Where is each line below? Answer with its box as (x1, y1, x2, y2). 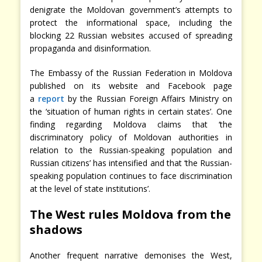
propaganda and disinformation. (30, 43, 151, 54)
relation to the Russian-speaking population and (30, 144, 232, 156)
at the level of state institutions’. (30, 183, 150, 195)
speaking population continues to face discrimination (30, 170, 232, 182)
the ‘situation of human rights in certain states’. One (30, 106, 232, 118)
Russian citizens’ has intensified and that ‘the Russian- (30, 157, 232, 169)
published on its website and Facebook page (30, 80, 232, 92)
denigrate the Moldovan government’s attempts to (30, 4, 232, 16)
